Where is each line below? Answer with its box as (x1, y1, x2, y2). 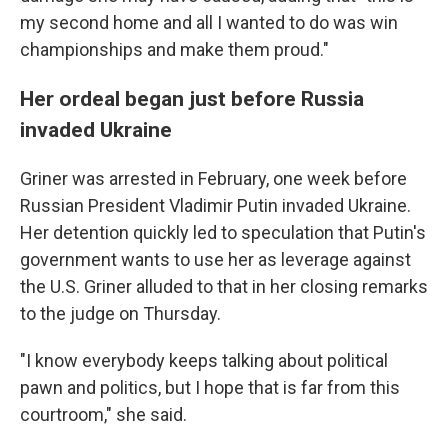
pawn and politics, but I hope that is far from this (20, 377, 400, 399)
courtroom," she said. (20, 404, 187, 426)
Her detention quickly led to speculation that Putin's (20, 222, 426, 244)
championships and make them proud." (20, 39, 329, 61)
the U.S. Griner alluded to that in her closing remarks (20, 276, 428, 298)
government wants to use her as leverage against (20, 249, 411, 271)
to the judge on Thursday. (20, 303, 221, 325)
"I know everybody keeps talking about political (20, 350, 388, 372)
